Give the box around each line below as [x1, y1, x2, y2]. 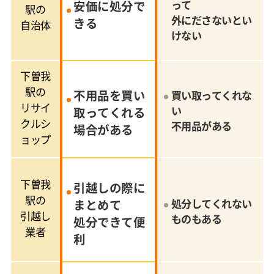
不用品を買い [73, 86, 146, 104]
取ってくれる [73, 103, 146, 121]
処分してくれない [171, 195, 252, 212]
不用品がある [171, 117, 232, 134]
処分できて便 [73, 212, 146, 231]
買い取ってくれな [171, 87, 252, 103]
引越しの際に [73, 178, 146, 196]
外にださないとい [171, 12, 252, 28]
